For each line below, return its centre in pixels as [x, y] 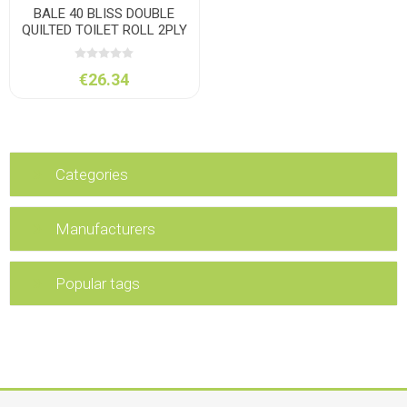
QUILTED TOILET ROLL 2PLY [104, 30]
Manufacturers [105, 229]
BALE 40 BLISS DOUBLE [104, 13]
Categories [92, 175]
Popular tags [98, 284]
